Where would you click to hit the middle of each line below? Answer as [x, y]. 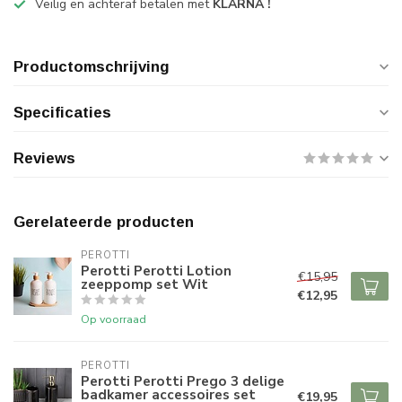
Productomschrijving [92, 67]
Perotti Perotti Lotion [156, 271]
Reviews [44, 158]
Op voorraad [114, 319]
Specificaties [62, 113]
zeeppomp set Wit [144, 284]
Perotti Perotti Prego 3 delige [183, 381]
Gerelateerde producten [104, 222]
